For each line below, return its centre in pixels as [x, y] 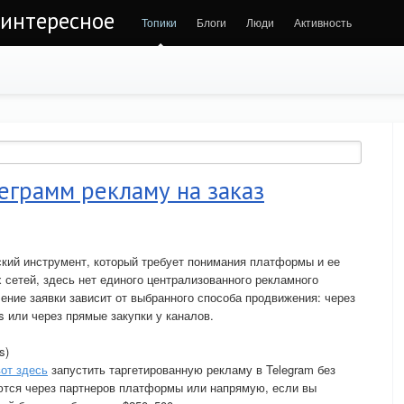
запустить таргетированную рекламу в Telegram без [192, 369]
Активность [323, 22]
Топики [159, 22]
